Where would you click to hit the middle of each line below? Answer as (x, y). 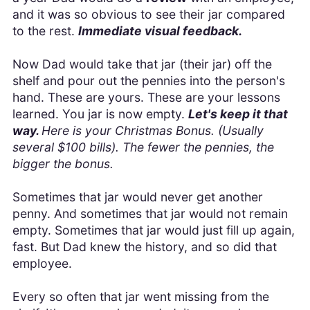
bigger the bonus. (64, 164)
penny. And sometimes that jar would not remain (150, 214)
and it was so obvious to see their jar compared (148, 15)
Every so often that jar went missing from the (140, 297)
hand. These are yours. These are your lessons (146, 98)
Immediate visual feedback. (160, 31)
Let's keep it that (238, 114)
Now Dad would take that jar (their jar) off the (142, 64)
